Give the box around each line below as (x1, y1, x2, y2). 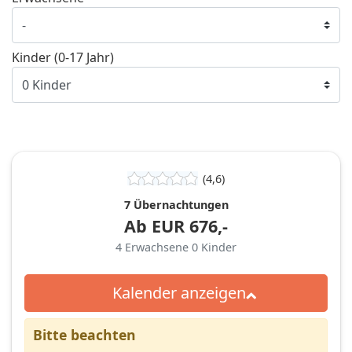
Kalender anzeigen (112, 281, 246, 303)
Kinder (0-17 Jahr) (12, 48, 114, 66)
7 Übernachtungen (123, 196, 229, 212)
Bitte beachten (33, 324, 136, 344)
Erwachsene (125, 239, 192, 255)
